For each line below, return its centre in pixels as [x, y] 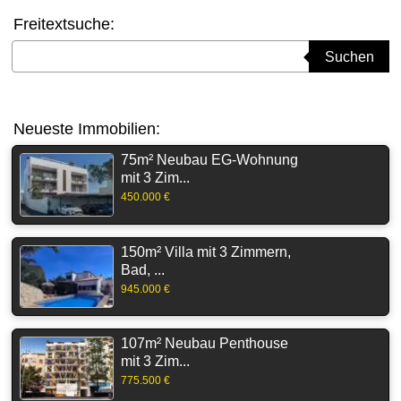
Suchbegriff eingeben [79, 49]
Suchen [349, 56]
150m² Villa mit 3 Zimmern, [206, 252]
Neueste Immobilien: [87, 129]
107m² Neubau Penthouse [205, 344]
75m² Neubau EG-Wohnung [209, 160]
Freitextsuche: [64, 24]
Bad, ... [143, 269]
